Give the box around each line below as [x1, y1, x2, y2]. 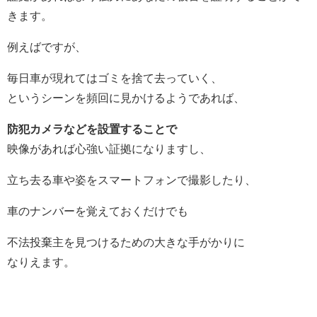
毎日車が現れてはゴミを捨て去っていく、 [7, 71, 222, 83]
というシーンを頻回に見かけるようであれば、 [7, 91, 245, 103]
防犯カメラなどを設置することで [7, 122, 177, 134]
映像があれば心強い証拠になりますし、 [7, 142, 211, 154]
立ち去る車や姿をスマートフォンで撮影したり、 [7, 173, 256, 185]
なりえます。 [7, 255, 75, 267]
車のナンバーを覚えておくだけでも [7, 204, 188, 217]
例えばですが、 [7, 40, 86, 52]
